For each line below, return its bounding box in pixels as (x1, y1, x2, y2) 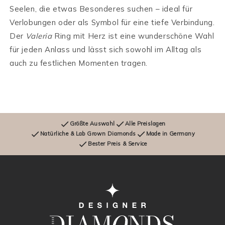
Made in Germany (146, 130, 195, 138)
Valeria (26, 31, 52, 41)
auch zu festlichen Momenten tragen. (10, 58, 148, 68)
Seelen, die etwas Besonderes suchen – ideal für (10, 4, 193, 14)
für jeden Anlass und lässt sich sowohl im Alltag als (10, 44, 202, 54)
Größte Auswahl (69, 120, 115, 128)
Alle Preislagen (125, 120, 166, 128)
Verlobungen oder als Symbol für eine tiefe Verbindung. (10, 17, 215, 27)
